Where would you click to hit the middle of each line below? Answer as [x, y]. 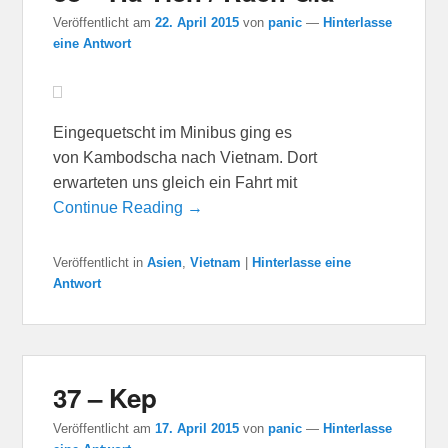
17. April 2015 [197, 428]
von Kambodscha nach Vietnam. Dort [185, 157]
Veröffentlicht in [98, 262]
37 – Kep [105, 397]
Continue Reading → [128, 207]
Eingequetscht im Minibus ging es [173, 132]
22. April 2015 [197, 22]
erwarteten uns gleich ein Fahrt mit [175, 182]
